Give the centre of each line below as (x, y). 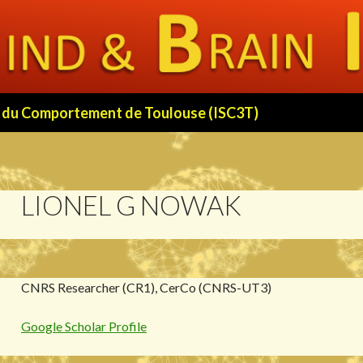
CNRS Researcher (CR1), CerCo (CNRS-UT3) (146, 288)
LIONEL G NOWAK (131, 205)
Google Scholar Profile (84, 327)
